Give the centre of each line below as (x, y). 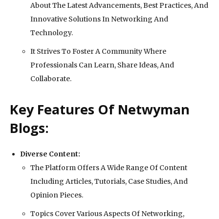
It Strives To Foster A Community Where (98, 52)
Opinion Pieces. (57, 195)
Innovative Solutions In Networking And (99, 19)
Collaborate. (51, 79)
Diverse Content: (50, 154)
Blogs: (29, 128)
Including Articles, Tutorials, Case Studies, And (109, 182)
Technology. (52, 33)
